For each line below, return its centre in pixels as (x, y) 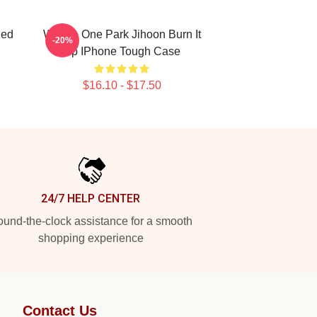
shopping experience (91, 238)
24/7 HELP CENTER (91, 198)
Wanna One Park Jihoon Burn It (122, 34)
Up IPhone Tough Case (122, 51)
